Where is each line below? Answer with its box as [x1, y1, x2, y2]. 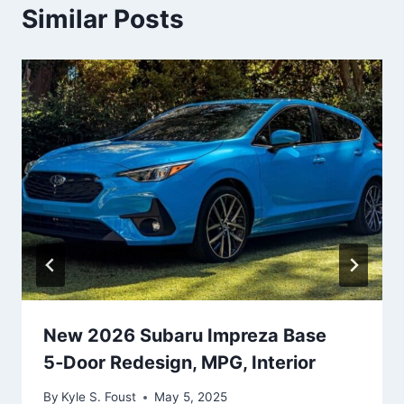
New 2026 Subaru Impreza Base [43, 324, 326, 346]
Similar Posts [22, 4, 184, 35]
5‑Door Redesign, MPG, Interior [43, 351, 316, 373]
